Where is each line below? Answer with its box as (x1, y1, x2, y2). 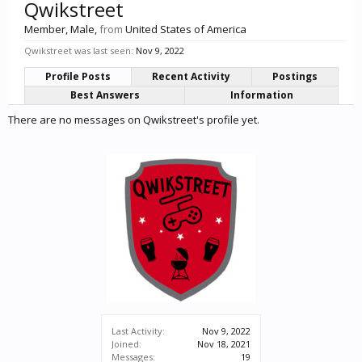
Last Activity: (112, 325, 165, 337)
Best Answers (69, 88, 140, 102)
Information (229, 88, 293, 102)
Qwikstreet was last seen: (24, 44, 133, 57)
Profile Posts (45, 69, 112, 83)
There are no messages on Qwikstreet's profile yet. (8, 112, 259, 127)
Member (24, 22, 65, 36)
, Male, (65, 22, 99, 36)
